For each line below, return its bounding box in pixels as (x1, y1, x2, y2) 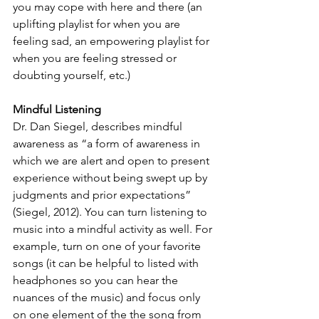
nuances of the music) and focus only (13, 291, 203, 304)
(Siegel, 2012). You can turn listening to (13, 205, 210, 219)
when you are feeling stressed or (13, 51, 179, 65)
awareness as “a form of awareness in (13, 137, 203, 150)
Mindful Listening (13, 103, 101, 116)
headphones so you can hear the (13, 273, 181, 287)
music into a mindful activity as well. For (13, 222, 215, 236)
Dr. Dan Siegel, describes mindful (13, 120, 185, 133)
